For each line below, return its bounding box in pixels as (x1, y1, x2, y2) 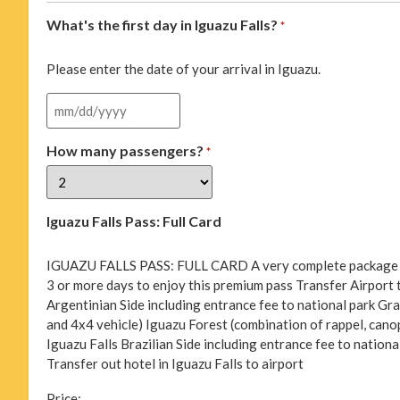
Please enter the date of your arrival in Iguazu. (46, 60, 321, 77)
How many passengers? (46, 141, 204, 159)
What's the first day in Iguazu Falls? (46, 15, 278, 33)
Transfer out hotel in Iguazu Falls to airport (46, 354, 304, 371)
